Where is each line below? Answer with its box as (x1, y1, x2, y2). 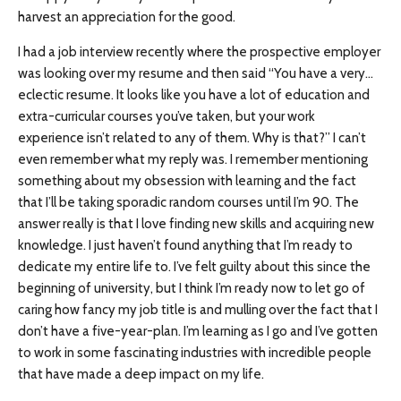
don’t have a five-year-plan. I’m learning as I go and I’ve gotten (18, 323, 378, 340)
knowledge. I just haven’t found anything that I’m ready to (18, 237, 353, 254)
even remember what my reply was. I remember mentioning (18, 151, 368, 168)
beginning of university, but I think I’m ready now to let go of (18, 280, 365, 297)
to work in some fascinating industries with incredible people (18, 345, 371, 362)
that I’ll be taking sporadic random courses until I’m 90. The (18, 194, 359, 211)
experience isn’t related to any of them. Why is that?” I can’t (18, 130, 366, 147)
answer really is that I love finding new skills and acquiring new (18, 216, 374, 233)
